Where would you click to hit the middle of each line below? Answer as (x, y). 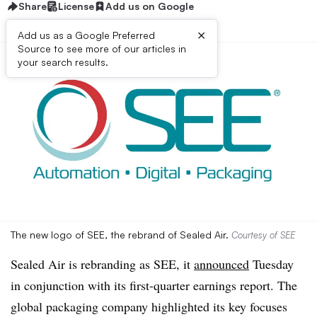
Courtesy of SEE (263, 235)
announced (221, 264)
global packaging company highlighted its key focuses (149, 306)
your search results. (63, 62)
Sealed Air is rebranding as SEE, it (102, 264)
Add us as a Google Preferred (86, 35)
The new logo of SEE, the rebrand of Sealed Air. (121, 235)
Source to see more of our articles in (102, 48)
